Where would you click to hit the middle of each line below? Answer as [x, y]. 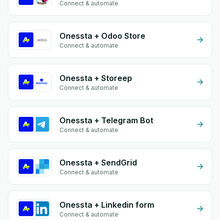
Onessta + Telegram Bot [106, 120]
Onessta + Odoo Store [102, 36]
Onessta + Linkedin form [107, 205]
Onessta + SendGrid [98, 163]
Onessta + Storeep [96, 78]
